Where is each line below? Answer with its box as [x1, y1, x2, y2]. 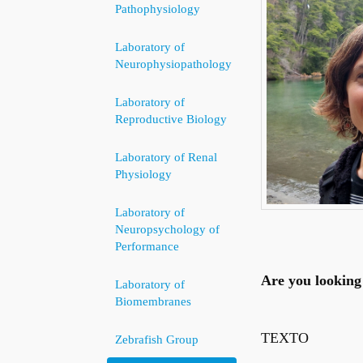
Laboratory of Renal [115, 150, 217, 164]
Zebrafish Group [115, 332, 199, 346]
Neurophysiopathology [115, 57, 232, 70]
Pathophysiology [115, 2, 200, 15]
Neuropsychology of [115, 222, 220, 236]
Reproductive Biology [115, 112, 227, 126]
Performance [115, 239, 179, 253]
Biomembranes [115, 294, 191, 308]
